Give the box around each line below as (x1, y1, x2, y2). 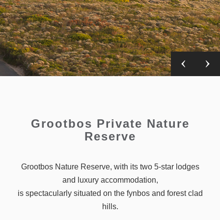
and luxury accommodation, (62, 175, 158, 184)
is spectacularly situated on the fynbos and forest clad (17, 189, 203, 197)
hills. (102, 202, 118, 211)
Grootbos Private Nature (30, 116, 190, 130)
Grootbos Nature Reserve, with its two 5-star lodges (21, 162, 199, 171)
